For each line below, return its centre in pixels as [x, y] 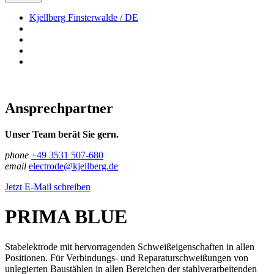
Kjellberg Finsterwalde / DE [84, 17]
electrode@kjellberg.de [73, 166]
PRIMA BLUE [66, 217]
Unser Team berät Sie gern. [62, 134]
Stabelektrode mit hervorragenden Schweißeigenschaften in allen [130, 246]
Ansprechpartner [59, 108]
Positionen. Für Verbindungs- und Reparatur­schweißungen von [127, 257]
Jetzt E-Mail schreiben [48, 187]
